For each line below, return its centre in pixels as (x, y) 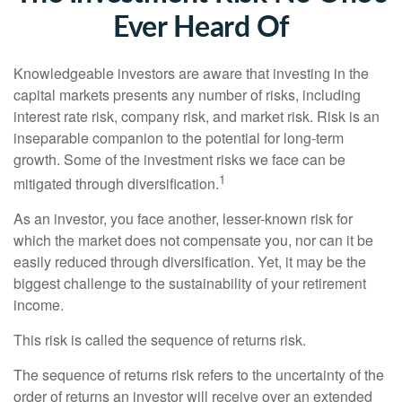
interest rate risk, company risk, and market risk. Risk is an (197, 116)
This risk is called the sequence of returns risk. (160, 340)
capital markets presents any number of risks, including (187, 95)
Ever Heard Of (201, 28)
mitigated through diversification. (116, 184)
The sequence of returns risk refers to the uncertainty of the (199, 375)
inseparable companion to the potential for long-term (179, 138)
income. (39, 305)
